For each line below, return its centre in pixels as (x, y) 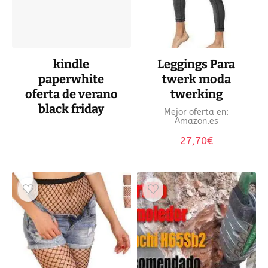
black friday (71, 109)
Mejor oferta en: (197, 112)
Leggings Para (197, 64)
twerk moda (196, 79)
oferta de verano (71, 94)
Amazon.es (199, 121)
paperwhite (71, 79)
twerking (196, 94)
